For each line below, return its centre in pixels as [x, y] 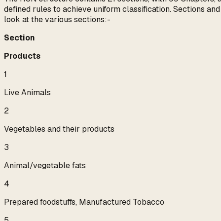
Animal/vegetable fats [45, 166]
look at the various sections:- [57, 20]
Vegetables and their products [59, 129]
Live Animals [27, 93]
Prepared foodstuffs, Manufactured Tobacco [84, 202]
